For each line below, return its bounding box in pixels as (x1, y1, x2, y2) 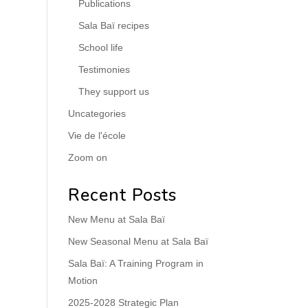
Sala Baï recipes (78, 20, 149, 31)
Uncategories (67, 108, 126, 119)
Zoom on (67, 152, 107, 163)
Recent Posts (67, 184, 177, 207)
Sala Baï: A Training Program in (67, 258, 203, 269)
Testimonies (78, 64, 130, 75)
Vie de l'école (67, 130, 126, 141)
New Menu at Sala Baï (67, 214, 165, 225)
